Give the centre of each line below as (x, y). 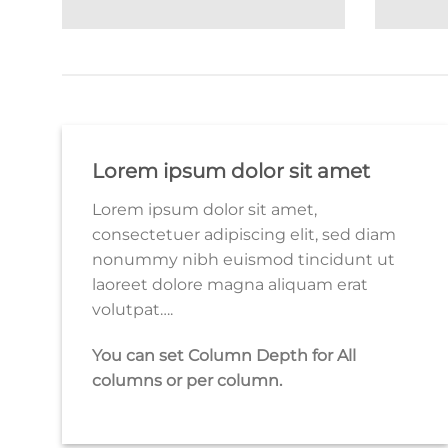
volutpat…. (132, 310)
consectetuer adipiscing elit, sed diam (244, 235)
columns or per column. (187, 380)
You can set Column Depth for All (224, 355)
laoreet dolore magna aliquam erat (230, 285)
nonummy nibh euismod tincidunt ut (243, 260)
